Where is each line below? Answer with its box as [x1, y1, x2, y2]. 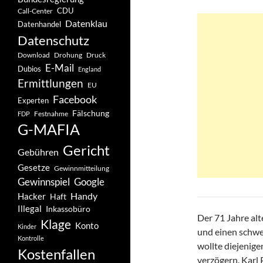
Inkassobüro [46, 204, 90, 214]
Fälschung [72, 108, 109, 118]
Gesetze [18, 162, 50, 173]
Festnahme [34, 109, 68, 118]
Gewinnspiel [18, 176, 70, 188]
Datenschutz [18, 32, 89, 48]
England [78, 65, 101, 73]
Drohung [54, 50, 82, 59]
